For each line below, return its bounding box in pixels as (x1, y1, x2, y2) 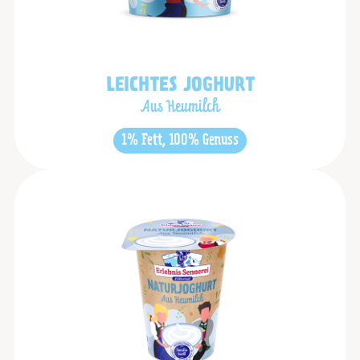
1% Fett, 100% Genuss (121, 133, 239, 149)
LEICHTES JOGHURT (105, 77, 255, 96)
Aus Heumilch (140, 100, 220, 117)
